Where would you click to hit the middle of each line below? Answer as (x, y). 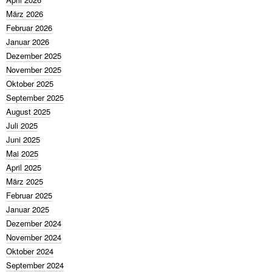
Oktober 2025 (30, 83)
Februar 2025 (29, 195)
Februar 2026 (29, 28)
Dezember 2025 (34, 56)
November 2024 (34, 237)
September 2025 (35, 97)
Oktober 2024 (30, 251)
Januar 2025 (28, 209)
